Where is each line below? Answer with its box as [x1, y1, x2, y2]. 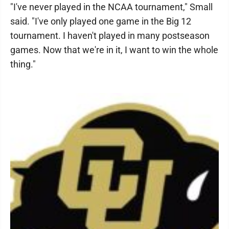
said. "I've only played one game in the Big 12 [10, 16, 191, 27]
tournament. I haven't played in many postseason [10, 30, 210, 41]
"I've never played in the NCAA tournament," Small [10, 2, 213, 12]
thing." [10, 59, 36, 70]
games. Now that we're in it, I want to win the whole [10, 44, 218, 55]
